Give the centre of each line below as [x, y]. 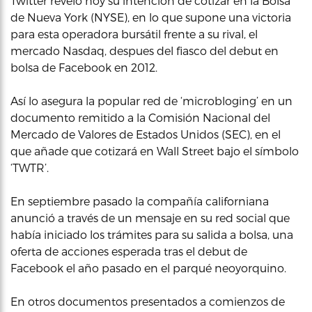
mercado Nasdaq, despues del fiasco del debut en [145, 50]
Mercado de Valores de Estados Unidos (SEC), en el [146, 134]
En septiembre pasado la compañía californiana [140, 201]
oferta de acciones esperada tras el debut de [129, 251]
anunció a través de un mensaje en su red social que [150, 218]
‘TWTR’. [30, 167]
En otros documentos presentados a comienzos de [148, 301]
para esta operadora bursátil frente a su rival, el [134, 34]
